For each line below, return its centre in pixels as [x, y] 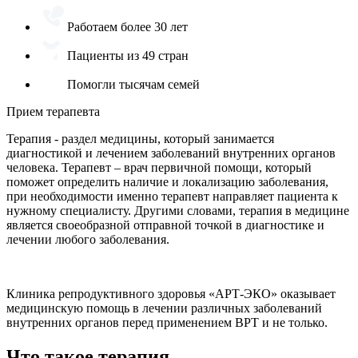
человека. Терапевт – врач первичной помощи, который [159, 168]
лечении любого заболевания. [88, 240]
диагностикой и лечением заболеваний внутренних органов [171, 153]
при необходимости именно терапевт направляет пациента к [172, 197]
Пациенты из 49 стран [128, 56]
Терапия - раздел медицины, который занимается [140, 139]
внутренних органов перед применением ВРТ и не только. [167, 323]
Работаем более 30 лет [127, 27]
